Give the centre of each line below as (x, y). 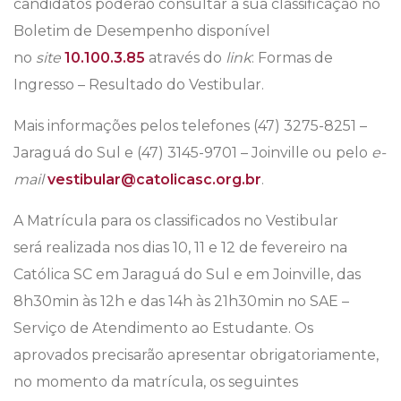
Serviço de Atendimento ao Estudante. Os (163, 328)
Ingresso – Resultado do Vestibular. (139, 85)
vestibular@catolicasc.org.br (154, 180)
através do (185, 58)
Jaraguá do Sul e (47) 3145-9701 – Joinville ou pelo (192, 153)
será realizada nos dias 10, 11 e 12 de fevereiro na (180, 248)
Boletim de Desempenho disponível (142, 31)
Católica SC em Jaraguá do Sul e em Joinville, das (187, 275)
